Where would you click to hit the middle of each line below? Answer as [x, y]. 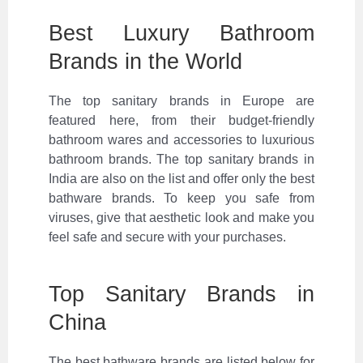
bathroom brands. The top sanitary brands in [181, 159]
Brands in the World [145, 61]
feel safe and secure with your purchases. [167, 237]
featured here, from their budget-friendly [181, 120]
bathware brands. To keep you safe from [181, 198]
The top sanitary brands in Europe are [181, 100]
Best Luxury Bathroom [181, 32]
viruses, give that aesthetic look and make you [181, 217]
